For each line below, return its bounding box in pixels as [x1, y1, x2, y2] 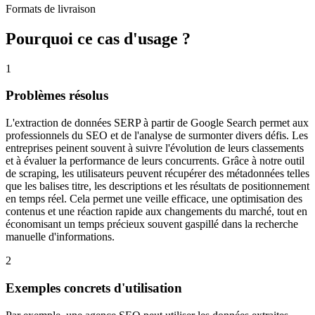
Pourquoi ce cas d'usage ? [6, 29, 191, 48]
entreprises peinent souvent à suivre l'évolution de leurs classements [6, 142, 304, 155]
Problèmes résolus [6, 88, 108, 103]
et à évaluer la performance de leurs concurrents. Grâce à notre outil [6, 155, 304, 167]
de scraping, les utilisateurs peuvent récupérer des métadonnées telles [6, 167, 309, 180]
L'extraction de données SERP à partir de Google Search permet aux [6, 117, 309, 129]
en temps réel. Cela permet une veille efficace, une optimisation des [6, 193, 302, 205]
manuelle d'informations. [6, 231, 115, 243]
